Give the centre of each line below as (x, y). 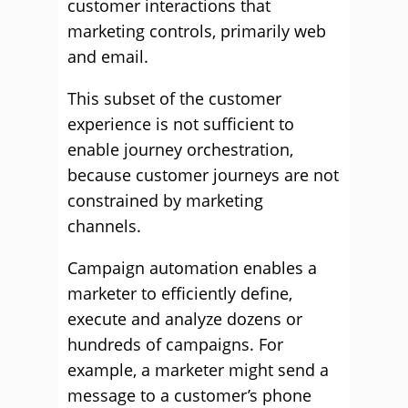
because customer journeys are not (203, 175)
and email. (108, 56)
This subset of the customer (174, 98)
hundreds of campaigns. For (175, 344)
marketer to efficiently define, (180, 293)
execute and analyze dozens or (185, 319)
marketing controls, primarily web (197, 31)
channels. (104, 226)
